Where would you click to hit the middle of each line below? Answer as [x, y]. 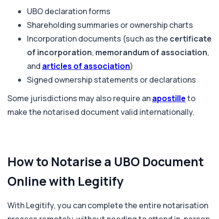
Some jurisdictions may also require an [80, 98]
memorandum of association [151, 52]
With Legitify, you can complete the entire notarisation [108, 205]
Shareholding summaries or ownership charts [110, 25]
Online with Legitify [66, 181]
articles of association [86, 66]
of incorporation [59, 52]
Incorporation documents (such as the [98, 38]
